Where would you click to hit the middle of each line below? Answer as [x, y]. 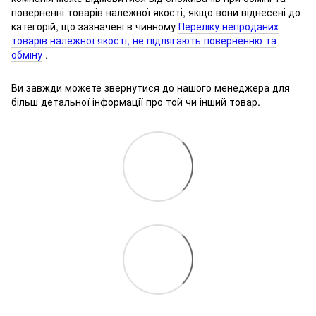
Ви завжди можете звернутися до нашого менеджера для [151, 87]
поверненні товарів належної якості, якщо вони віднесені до [156, 12]
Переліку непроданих [229, 26]
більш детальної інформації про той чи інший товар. [136, 101]
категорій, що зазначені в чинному [95, 26]
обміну [27, 54]
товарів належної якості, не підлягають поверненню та [144, 40]
